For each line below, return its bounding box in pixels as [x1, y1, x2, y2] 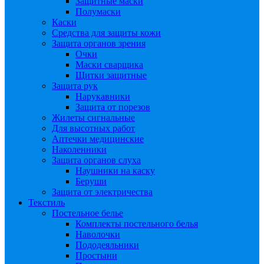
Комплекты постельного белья [75, 219, 198, 229]
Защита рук [52, 81, 98, 91]
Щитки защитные [75, 70, 147, 80]
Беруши [75, 176, 107, 186]
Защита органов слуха [52, 155, 141, 165]
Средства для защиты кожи [52, 28, 161, 38]
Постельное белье [52, 208, 123, 218]
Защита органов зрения [52, 38, 146, 48]
